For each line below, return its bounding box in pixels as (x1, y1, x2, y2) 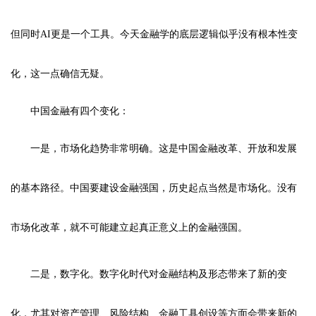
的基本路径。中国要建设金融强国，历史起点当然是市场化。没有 (11, 182, 297, 193)
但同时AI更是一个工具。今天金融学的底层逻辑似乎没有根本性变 (11, 28, 298, 39)
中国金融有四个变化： (30, 105, 129, 116)
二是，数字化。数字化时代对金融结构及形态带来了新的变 (30, 268, 287, 279)
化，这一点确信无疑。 (11, 68, 109, 79)
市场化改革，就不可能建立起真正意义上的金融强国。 (11, 221, 248, 233)
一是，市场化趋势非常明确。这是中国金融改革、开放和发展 (30, 142, 297, 154)
